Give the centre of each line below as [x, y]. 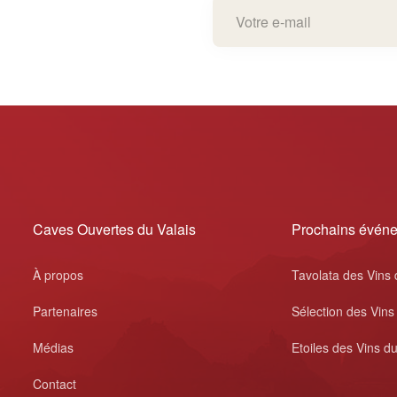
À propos [58, 275]
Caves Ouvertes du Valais [115, 229]
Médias [54, 347]
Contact [55, 384]
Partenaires [66, 311]
